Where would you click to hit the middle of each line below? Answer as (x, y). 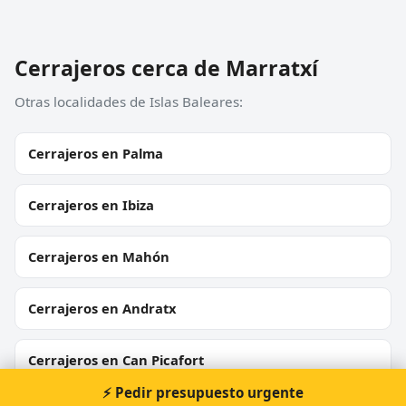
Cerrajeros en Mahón (99, 256)
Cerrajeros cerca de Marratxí (166, 68)
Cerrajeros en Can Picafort (116, 359)
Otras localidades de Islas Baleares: (129, 101)
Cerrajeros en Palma (96, 153)
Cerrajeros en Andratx (102, 308)
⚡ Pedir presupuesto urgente (203, 392)
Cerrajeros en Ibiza (91, 204)
